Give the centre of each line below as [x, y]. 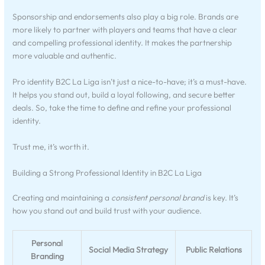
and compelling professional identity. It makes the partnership [122, 43]
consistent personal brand [158, 197]
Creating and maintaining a [62, 197]
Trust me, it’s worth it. [51, 147]
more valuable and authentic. [65, 56]
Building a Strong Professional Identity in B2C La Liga [107, 172]
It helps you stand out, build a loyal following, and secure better [124, 95]
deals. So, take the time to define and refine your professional [122, 108]
